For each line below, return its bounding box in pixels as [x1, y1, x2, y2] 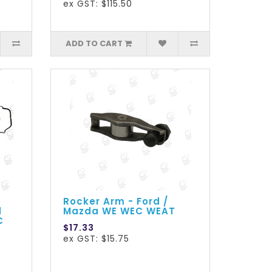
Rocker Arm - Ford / [63, 195, 169, 208]
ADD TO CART [66, 38, 123, 50]
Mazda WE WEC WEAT [63, 205, 176, 218]
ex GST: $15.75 [63, 233, 130, 245]
